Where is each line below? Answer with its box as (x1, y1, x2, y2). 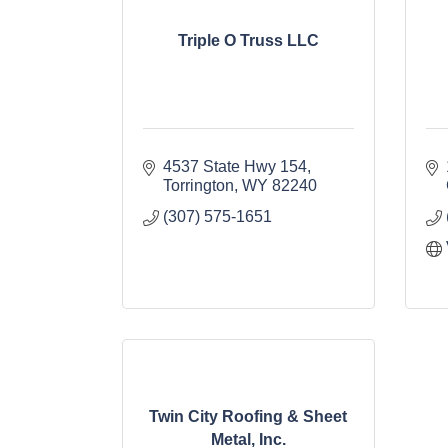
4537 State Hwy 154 (163, 158, 307, 176)
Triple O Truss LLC (177, 32, 319, 50)
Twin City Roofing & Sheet (149, 407, 348, 425)
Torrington (163, 177, 234, 195)
